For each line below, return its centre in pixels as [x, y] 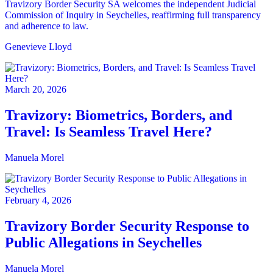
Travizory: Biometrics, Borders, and [119, 115]
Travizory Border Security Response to [127, 226]
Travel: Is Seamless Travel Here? [108, 132]
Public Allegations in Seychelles [103, 242]
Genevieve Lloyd [38, 47]
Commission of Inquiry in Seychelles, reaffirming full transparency [133, 15]
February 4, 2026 [38, 200]
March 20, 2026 [36, 90]
